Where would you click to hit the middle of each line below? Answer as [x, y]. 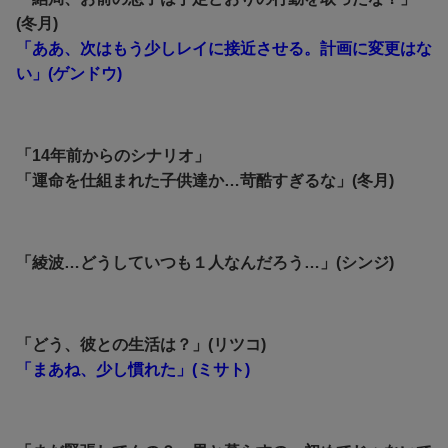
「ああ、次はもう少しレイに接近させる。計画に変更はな [224, 49]
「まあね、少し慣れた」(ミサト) [133, 370]
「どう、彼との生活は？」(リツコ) [141, 345]
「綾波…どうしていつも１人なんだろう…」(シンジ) [205, 263]
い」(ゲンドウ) [69, 74]
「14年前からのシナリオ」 [113, 156]
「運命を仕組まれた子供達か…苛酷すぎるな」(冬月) [205, 181]
